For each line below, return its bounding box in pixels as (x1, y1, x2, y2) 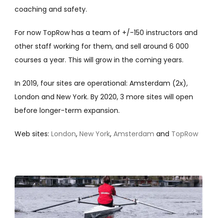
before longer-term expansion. (14, 105, 120, 115)
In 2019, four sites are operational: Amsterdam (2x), (14, 78, 188, 88)
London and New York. (14, 91, 89, 102)
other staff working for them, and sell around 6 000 (14, 41, 189, 51)
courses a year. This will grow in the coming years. (14, 54, 183, 65)
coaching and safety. (14, 4, 87, 14)
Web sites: (14, 128, 51, 139)
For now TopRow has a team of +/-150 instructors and (14, 27, 198, 37)
